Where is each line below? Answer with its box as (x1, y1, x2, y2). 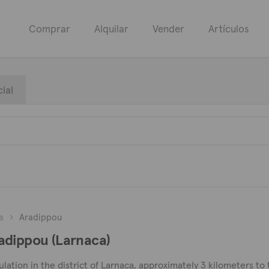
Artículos (208, 22, 249, 35)
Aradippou (19, 211, 62, 223)
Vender (153, 22, 184, 35)
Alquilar (94, 22, 128, 35)
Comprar (29, 22, 70, 35)
